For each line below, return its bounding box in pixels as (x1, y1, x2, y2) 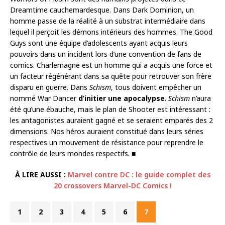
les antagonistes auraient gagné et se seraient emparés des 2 (10, 115, 213, 125)
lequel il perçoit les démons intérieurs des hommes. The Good (10, 27, 212, 37)
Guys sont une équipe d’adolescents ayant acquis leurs (10, 38, 188, 48)
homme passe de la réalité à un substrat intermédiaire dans (10, 16, 205, 26)
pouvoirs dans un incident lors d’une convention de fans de (10, 49, 201, 59)
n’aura (190, 93, 211, 103)
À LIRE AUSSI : (15, 169, 66, 179)
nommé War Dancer (10, 93, 78, 103)
